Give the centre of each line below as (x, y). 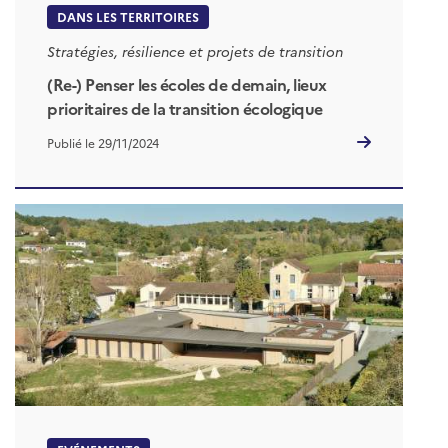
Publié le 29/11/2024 (103, 143)
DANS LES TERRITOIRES (128, 17)
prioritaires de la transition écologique (185, 107)
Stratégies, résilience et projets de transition (195, 50)
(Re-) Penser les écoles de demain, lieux (187, 83)
